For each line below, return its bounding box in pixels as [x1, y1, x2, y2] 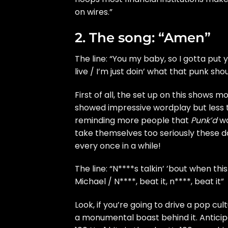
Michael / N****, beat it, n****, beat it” [75, 176, 224, 188]
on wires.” [75, 6, 112, 18]
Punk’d [191, 114, 217, 126]
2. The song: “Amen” [75, 29, 211, 45]
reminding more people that [75, 114, 191, 126]
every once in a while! [75, 139, 161, 152]
